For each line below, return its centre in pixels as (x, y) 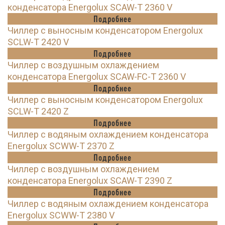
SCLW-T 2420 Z (38, 111)
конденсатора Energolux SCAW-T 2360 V (90, 8)
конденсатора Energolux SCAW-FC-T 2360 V (97, 77)
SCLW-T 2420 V (38, 42)
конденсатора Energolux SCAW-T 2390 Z (90, 181)
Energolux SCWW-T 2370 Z (61, 146)
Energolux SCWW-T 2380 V (61, 215)
